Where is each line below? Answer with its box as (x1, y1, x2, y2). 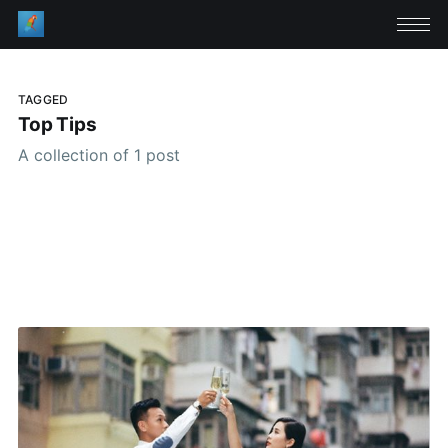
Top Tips (17, 113, 97, 137)
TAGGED (17, 91, 69, 107)
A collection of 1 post (17, 144, 180, 165)
